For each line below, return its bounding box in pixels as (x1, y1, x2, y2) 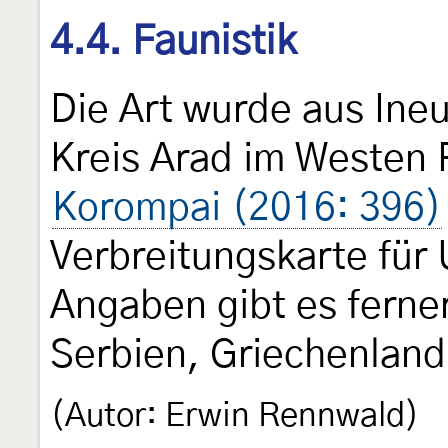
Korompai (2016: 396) (52, 188, 442, 228)
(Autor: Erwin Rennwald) (50, 399, 420, 433)
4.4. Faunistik (50, 22, 296, 63)
